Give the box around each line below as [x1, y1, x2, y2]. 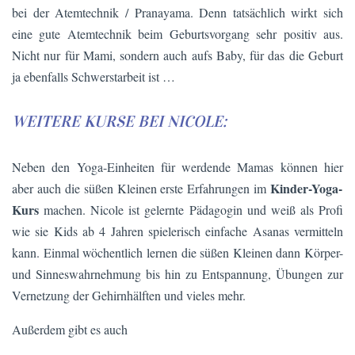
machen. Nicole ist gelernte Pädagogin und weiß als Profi [39, 200, 343, 218]
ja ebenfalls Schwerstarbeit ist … [12, 67, 175, 85]
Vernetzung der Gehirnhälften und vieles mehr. [12, 286, 246, 303]
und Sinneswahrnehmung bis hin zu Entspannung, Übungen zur [12, 265, 343, 282]
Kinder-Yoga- [270, 178, 343, 197]
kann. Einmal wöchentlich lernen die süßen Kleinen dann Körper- [12, 243, 343, 261]
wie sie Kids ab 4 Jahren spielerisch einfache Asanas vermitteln [12, 222, 343, 239]
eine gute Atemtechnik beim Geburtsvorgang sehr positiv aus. [12, 25, 343, 42]
